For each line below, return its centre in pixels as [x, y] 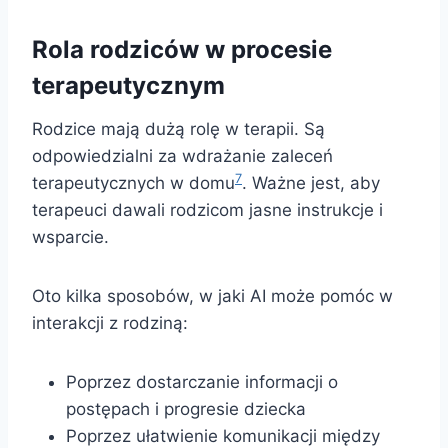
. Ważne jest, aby [311, 183]
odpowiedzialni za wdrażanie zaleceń [182, 156]
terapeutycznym [128, 86]
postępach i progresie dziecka [186, 409]
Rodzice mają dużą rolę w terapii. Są [178, 129]
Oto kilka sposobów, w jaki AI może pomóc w [212, 296]
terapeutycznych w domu [133, 183]
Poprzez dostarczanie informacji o [202, 382]
